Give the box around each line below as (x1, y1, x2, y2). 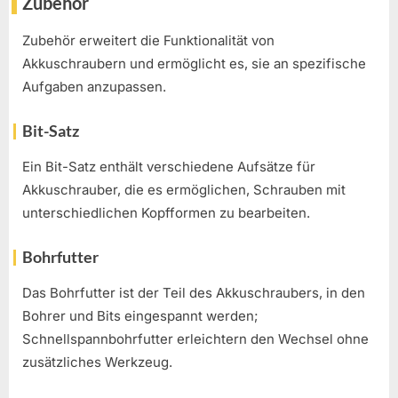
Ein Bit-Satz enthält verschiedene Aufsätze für (22, 158, 315, 176)
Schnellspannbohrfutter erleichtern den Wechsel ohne (22, 330, 369, 347)
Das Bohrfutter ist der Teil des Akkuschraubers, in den (22, 283, 365, 301)
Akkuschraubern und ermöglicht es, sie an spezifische (22, 55, 366, 73)
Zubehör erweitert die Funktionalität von (22, 32, 275, 50)
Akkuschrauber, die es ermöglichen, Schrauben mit (22, 181, 346, 199)
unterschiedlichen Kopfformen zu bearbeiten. (22, 204, 310, 222)
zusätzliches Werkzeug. (22, 353, 172, 370)
